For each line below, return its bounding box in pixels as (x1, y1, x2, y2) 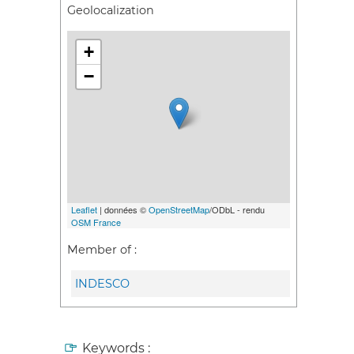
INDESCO (75, 276, 130, 291)
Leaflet (71, 203, 97, 217)
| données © (97, 203, 149, 217)
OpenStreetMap (149, 203, 209, 217)
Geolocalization (67, 2, 154, 17)
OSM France (71, 216, 121, 229)
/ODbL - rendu (209, 203, 265, 217)
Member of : (67, 242, 137, 257)
